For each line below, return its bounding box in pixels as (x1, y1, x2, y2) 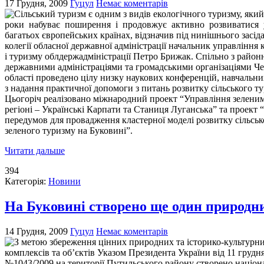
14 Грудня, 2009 (5, 226, 68, 236)
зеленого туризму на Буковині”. (5, 126, 133, 136)
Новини (48, 176, 81, 187)
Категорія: (5, 176, 48, 187)
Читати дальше (5, 146, 65, 156)
